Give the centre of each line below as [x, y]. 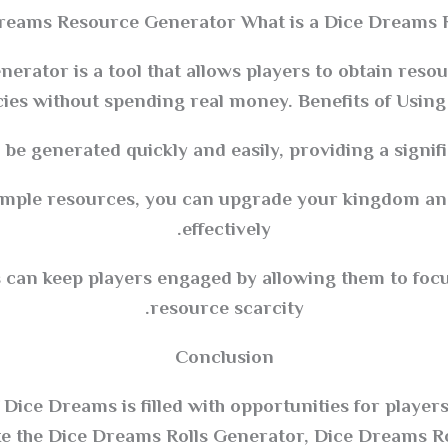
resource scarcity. [226, 309]
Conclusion [224, 358]
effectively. [226, 230]
